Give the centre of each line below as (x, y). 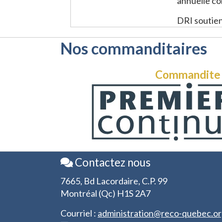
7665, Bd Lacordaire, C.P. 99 (114, 181)
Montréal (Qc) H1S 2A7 (106, 194)
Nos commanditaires (134, 49)
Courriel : (79, 213)
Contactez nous (112, 163)
